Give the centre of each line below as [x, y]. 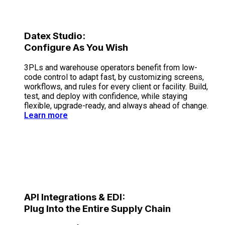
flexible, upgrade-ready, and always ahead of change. [116, 105]
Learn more [46, 115]
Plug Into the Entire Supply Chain [97, 208]
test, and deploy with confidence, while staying [106, 96]
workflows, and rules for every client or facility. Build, [116, 86]
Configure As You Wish [76, 48]
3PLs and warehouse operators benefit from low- [111, 67]
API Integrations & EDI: [75, 197]
